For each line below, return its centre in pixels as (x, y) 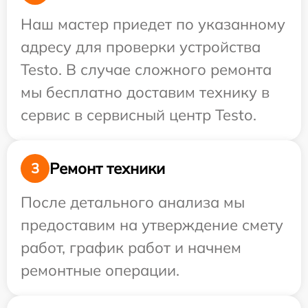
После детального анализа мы (133, 202)
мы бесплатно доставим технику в (145, 92)
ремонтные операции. (100, 270)
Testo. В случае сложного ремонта (146, 69)
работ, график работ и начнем (131, 247)
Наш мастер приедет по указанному (153, 24)
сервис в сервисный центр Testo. (139, 115)
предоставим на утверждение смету (152, 225)
